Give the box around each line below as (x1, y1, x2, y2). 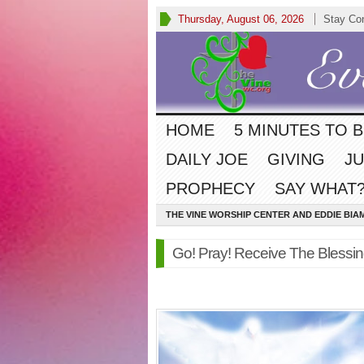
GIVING (267, 150, 325, 168)
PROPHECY (166, 180, 255, 197)
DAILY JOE (166, 150, 248, 168)
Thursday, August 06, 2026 (178, 13, 304, 25)
